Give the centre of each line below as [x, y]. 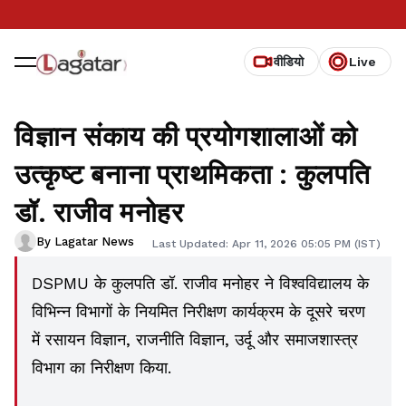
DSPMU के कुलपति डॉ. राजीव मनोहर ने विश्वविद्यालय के [200, 283]
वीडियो [289, 62]
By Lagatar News [85, 241]
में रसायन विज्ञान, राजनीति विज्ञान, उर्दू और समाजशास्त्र [195, 339]
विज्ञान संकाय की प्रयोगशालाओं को [186, 135]
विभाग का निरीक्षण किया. [101, 367]
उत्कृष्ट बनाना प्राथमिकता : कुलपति [193, 173]
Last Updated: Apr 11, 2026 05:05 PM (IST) [266, 243]
